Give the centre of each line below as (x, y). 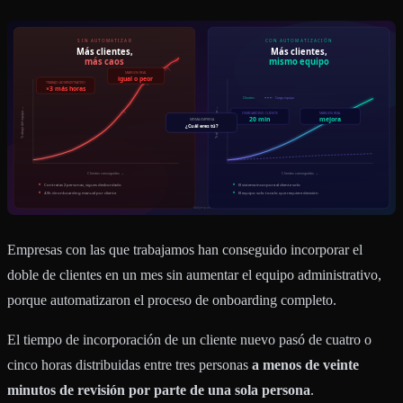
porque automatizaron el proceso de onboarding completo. (172, 300)
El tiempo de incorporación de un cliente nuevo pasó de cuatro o (189, 339)
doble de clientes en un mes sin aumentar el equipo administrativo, (194, 274)
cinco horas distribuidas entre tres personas (130, 364)
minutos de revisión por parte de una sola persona (159, 390)
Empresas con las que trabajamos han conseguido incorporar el (185, 249)
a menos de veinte (305, 364)
